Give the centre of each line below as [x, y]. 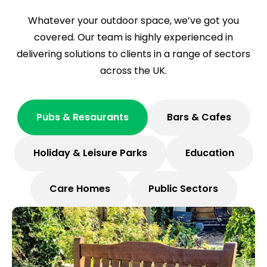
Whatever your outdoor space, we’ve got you [133, 20]
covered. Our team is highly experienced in [133, 37]
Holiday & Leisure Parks [90, 153]
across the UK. [133, 70]
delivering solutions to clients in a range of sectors [133, 54]
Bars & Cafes [199, 117]
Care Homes [80, 188]
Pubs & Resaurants [82, 117]
